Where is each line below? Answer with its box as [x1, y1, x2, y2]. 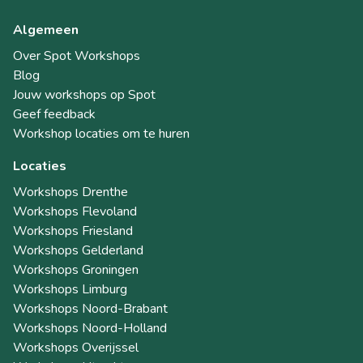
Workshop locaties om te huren [13, 124, 190, 143]
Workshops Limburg [13, 280, 127, 298]
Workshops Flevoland [13, 202, 137, 220]
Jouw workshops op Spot [13, 85, 156, 104]
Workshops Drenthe [13, 182, 128, 201]
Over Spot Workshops [13, 46, 140, 65]
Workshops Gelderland [13, 241, 143, 259]
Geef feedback [13, 105, 96, 123]
